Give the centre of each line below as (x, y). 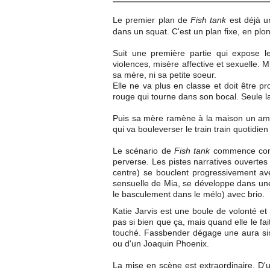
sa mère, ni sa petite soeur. (165, 75)
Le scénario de (144, 151)
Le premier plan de (152, 20)
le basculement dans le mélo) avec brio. (189, 194)
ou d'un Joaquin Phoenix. (161, 243)
